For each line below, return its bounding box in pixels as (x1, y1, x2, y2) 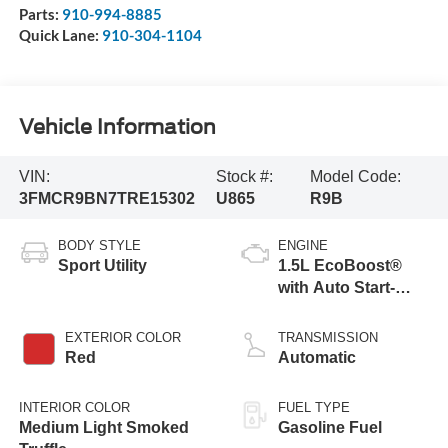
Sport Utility (57, 257, 147, 275)
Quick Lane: (18, 26, 102, 45)
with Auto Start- (278, 279, 395, 297)
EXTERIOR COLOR (64, 330, 181, 346)
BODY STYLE (57, 238, 141, 254)
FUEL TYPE (278, 400, 350, 416)
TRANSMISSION (278, 330, 378, 346)
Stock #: (216, 167, 274, 185)
